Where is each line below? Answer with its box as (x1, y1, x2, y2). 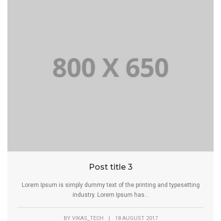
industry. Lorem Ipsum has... (72, 191, 149, 198)
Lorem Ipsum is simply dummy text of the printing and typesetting (21, 181, 200, 188)
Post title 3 (88, 162, 133, 172)
